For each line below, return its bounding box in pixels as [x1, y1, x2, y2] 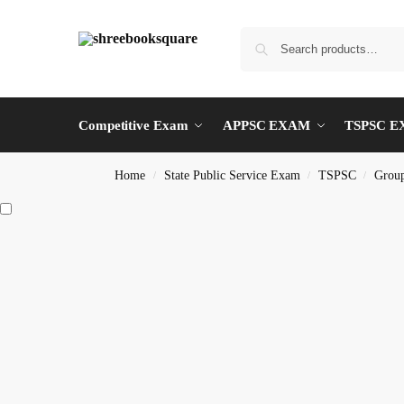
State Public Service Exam [163, 169, 300, 183]
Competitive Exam [78, 118, 188, 133]
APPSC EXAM [222, 118, 310, 133]
